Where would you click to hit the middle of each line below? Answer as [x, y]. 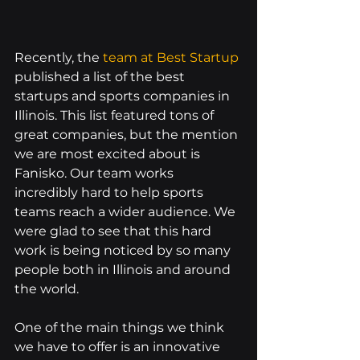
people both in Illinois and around [124, 270]
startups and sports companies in [124, 96]
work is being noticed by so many [124, 251]
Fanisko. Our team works [96, 174]
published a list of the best [101, 77]
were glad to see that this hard [115, 231]
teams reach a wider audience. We [127, 212]
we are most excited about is [109, 154]
